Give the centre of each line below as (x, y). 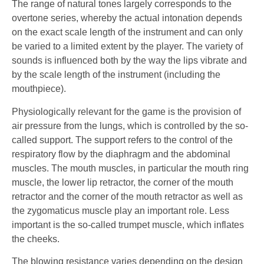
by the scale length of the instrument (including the (116, 75)
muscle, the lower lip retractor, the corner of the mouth (123, 182)
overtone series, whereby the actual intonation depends (127, 18)
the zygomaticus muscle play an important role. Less (121, 210)
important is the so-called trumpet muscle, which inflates (128, 225)
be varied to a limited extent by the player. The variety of (127, 47)
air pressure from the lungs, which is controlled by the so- (130, 126)
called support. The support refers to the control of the (122, 140)
